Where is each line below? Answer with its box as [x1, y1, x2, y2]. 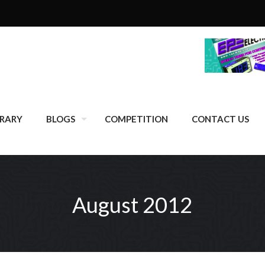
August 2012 [72, 192, 193, 218]
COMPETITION [105, 114, 168, 124]
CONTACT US [192, 114, 249, 124]
